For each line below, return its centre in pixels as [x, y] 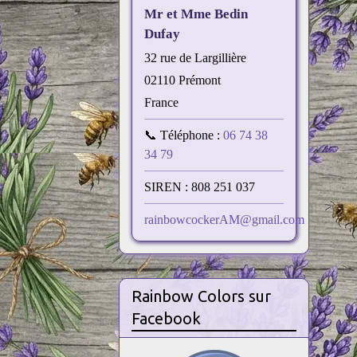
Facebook [167, 318]
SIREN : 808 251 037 [200, 187]
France [162, 102]
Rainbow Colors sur [202, 296]
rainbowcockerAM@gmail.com [225, 220]
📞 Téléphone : [184, 135]
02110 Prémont [183, 80]
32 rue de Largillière [196, 58]
